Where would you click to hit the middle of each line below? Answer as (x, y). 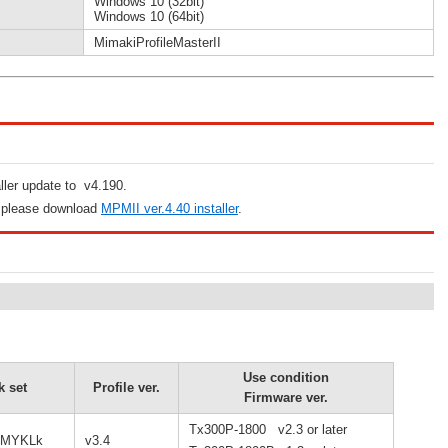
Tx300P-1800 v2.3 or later (268, 429)
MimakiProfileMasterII (157, 42)
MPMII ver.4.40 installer (169, 208)
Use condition (286, 377)
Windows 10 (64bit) (149, 16)
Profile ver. (126, 387)
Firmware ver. (286, 397)
